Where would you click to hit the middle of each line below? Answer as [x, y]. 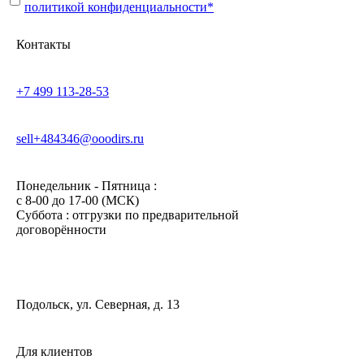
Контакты [43, 45]
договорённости [61, 230]
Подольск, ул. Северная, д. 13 [98, 305]
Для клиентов [54, 352]
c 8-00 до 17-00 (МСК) [78, 201]
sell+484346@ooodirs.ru [80, 139]
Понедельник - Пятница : [87, 186]
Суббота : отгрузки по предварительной [128, 215]
